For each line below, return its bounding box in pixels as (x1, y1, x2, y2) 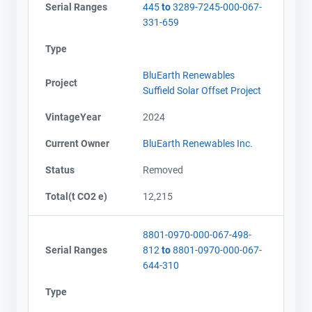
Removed (143, 164, 183, 175)
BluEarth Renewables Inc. (143, 137, 253, 149)
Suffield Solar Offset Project (143, 84, 261, 96)
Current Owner (45, 137, 109, 149)
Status (45, 164, 75, 175)
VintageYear (45, 111, 101, 123)
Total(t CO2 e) (45, 190, 107, 202)
